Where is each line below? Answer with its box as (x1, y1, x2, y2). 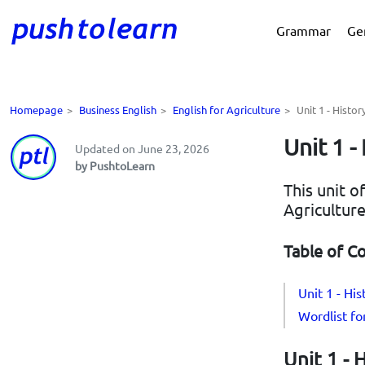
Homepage (10, 103, 63, 117)
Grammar (276, 22, 331, 38)
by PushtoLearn (75, 158, 155, 173)
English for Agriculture (173, 103, 280, 117)
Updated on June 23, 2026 (75, 141, 209, 156)
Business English (79, 103, 156, 117)
